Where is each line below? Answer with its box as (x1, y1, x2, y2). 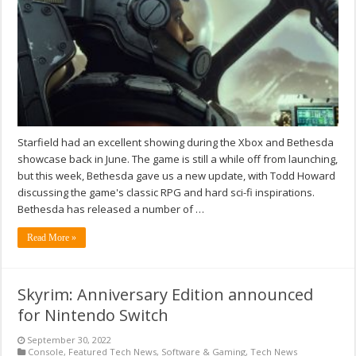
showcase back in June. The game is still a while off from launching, (17, 152, 339, 167)
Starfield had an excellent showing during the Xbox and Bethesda (17, 135, 335, 150)
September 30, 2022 (27, 334, 112, 346)
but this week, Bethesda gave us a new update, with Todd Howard (17, 168, 336, 184)
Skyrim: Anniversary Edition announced (17, 284, 314, 306)
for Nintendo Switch (17, 304, 169, 327)
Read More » (27, 232, 77, 244)
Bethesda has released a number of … (17, 202, 205, 217)
